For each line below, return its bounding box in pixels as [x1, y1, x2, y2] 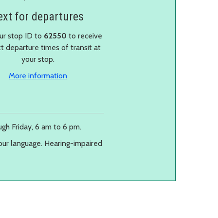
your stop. [21, 54, 55, 64]
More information [9, 71, 68, 80]
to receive [67, 31, 103, 40]
